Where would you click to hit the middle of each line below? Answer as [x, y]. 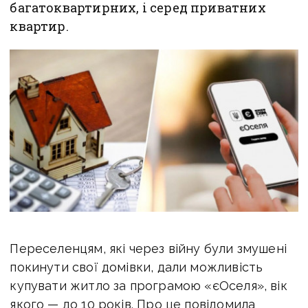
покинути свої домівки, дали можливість [136, 267]
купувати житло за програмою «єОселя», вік [148, 285]
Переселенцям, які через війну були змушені [148, 248]
